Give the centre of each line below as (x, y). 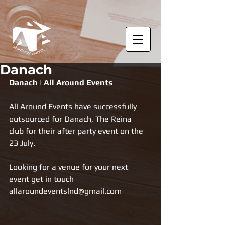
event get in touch (42, 179)
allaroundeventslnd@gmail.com (65, 191)
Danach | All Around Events (61, 83)
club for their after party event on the (77, 131)
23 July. (22, 143)
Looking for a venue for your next (70, 167)
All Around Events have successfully (74, 107)
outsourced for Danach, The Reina (72, 119)
